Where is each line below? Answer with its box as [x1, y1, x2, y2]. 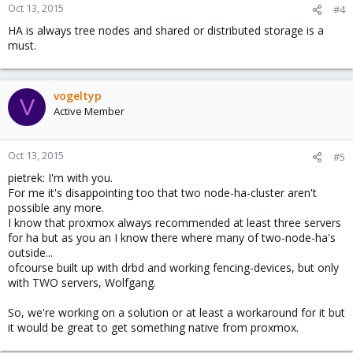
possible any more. [8, 200, 104, 215]
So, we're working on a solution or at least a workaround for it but [8, 305, 345, 320]
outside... [8, 245, 53, 260]
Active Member [54, 104, 124, 118]
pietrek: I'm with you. [8, 170, 113, 185]
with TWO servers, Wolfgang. [8, 275, 156, 290]
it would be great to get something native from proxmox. [8, 320, 299, 335]
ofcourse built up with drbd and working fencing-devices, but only [8, 260, 339, 275]
